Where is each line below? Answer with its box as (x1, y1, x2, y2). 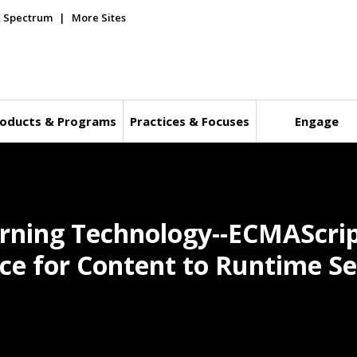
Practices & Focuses (129, 113, 249, 129)
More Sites (72, 10, 126, 25)
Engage (295, 113, 339, 129)
